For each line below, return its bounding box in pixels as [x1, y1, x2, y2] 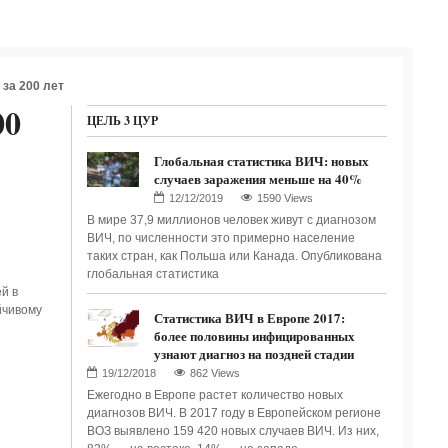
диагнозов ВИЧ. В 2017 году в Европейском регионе [86, 406, 381, 420]
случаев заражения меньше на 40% [153, 169, 362, 188]
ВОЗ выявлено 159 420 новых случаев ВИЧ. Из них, [86, 424, 379, 438]
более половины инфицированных [153, 326, 355, 345]
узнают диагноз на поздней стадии [153, 344, 354, 363]
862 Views [189, 367, 240, 379]
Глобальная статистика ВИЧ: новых [153, 151, 369, 170]
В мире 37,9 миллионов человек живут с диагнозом [86, 213, 376, 227]
